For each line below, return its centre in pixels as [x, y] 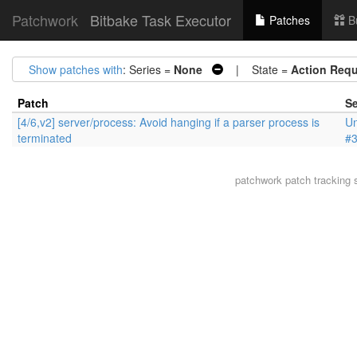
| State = [257, 69]
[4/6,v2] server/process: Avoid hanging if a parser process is [169, 122]
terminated [45, 138]
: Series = [148, 69]
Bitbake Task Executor [161, 20]
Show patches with [76, 69]
